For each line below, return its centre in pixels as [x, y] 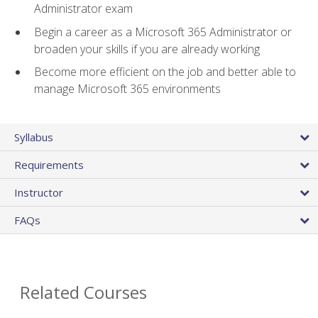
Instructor [39, 192]
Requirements [49, 164]
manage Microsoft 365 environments [127, 89]
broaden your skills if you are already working [147, 49]
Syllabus [34, 137]
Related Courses [83, 292]
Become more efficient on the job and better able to [165, 72]
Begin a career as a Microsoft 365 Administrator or [163, 32]
